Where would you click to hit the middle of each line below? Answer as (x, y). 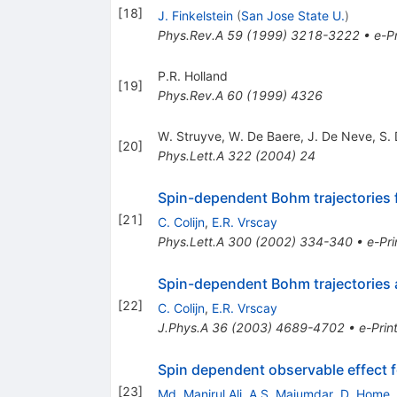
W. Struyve (189, 136)
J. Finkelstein (195, 16)
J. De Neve (339, 136)
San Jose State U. (292, 16)
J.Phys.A (183, 328)
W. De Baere (264, 136)
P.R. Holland (192, 76)
